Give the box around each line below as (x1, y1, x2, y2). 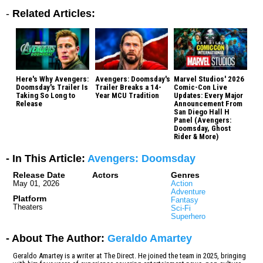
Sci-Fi (171, 203, 191, 213)
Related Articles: (12, 8, 95, 20)
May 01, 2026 (13, 178, 59, 188)
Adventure (171, 187, 206, 196)
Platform (13, 193, 46, 203)
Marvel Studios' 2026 (174, 74, 245, 83)
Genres (171, 170, 200, 180)
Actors (92, 170, 119, 180)
